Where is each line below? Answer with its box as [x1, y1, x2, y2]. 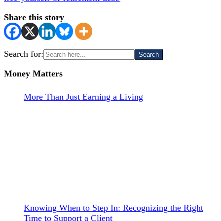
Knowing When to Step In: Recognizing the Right [24, 202, 203, 213]
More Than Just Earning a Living [24, 91, 143, 102]
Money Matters [4, 68, 63, 78]
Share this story [4, 12, 64, 22]
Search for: [4, 48, 43, 59]
